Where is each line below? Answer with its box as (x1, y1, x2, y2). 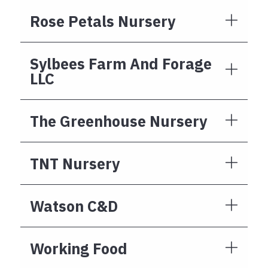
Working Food (30, 238, 127, 258)
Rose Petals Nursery (30, 11, 175, 31)
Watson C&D (30, 196, 118, 216)
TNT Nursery (30, 153, 120, 173)
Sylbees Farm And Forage (30, 53, 212, 74)
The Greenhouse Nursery (30, 111, 207, 131)
